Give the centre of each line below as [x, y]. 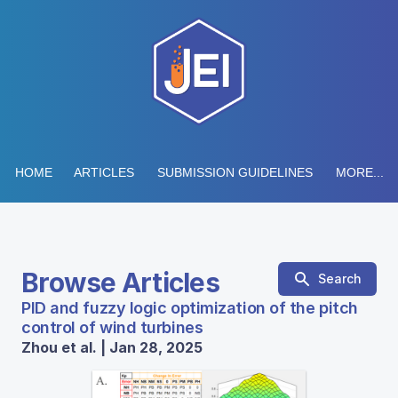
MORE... [359, 172]
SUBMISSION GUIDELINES [235, 172]
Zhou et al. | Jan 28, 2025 [112, 347]
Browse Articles [120, 283]
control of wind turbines [112, 327]
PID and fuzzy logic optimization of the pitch [190, 308]
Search [340, 279]
